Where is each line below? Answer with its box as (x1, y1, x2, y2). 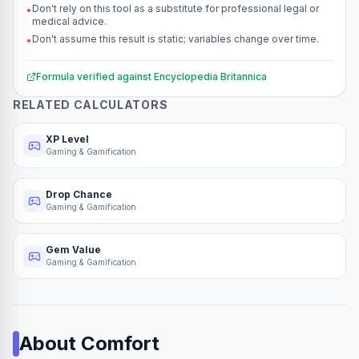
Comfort (81, 332, 159, 355)
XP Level (46, 133, 89, 145)
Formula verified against (36, 71, 151, 83)
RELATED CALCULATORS (13, 98, 168, 111)
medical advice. (32, 15, 107, 27)
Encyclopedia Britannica (154, 71, 267, 83)
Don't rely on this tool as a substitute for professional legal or (32, 2, 319, 14)
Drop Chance (46, 188, 112, 200)
